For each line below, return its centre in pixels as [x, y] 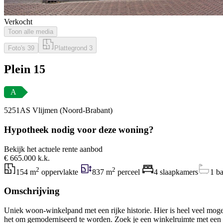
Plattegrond [72, 48]
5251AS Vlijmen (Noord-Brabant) [58, 111]
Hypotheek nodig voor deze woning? [79, 130]
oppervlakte [60, 172]
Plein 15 [25, 69]
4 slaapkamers [176, 172]
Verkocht [18, 21]
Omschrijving [32, 191]
